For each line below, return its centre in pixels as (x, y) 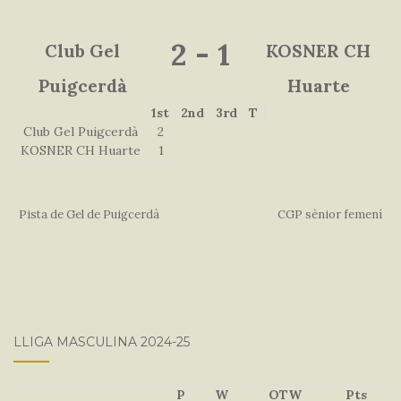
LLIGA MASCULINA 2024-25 (102, 342)
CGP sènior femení (329, 215)
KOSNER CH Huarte (80, 150)
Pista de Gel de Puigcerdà (90, 215)
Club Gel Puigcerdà (80, 131)
